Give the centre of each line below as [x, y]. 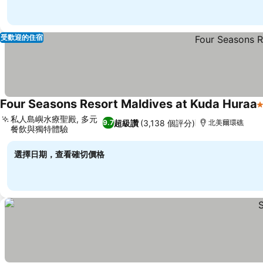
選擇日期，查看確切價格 [59, 154]
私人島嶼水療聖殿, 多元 [54, 119]
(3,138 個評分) [167, 123]
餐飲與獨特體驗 [39, 129]
